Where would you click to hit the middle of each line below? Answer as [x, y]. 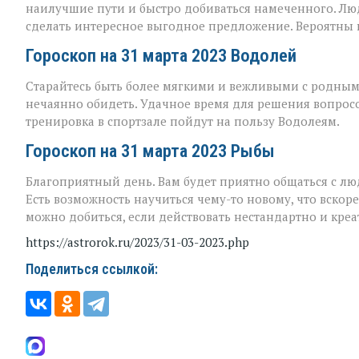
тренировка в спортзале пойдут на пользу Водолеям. [183, 121]
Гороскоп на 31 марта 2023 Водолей [161, 55]
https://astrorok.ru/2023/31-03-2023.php [137, 242]
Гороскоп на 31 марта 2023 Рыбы [150, 150]
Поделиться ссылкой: [92, 269]
